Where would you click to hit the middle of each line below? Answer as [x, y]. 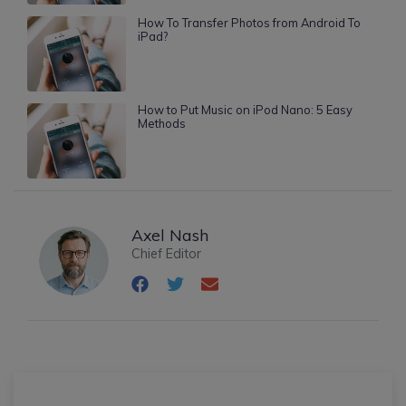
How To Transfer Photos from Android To [249, 23]
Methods [161, 123]
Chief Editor [167, 253]
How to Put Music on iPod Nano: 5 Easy [245, 109]
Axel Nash [170, 234]
